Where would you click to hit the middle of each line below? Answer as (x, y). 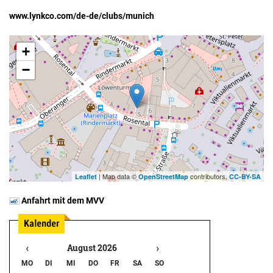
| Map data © (118, 176)
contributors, (209, 176)
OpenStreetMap (163, 176)
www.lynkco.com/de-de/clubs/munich (82, 16)
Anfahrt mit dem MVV (62, 200)
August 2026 (92, 247)
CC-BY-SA (245, 176)
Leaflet (86, 176)
